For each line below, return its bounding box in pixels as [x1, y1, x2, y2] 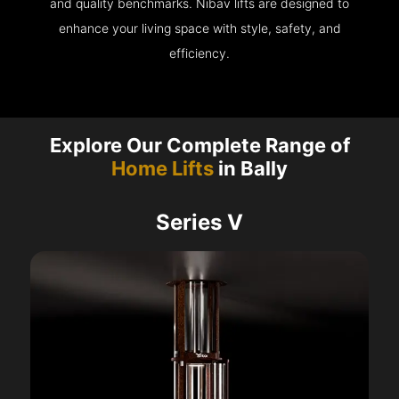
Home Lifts [111, 157, 214, 181]
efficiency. [169, 45, 230, 61]
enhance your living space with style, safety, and [58, 20, 341, 37]
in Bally [214, 157, 288, 181]
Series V [156, 209, 243, 236]
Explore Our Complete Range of [49, 134, 350, 158]
